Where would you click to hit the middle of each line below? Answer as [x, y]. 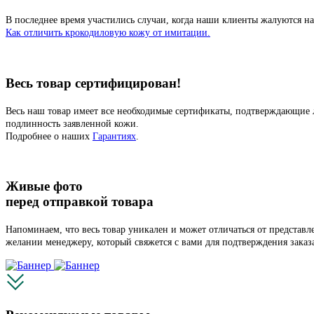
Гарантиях [114, 136]
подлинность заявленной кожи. [72, 123]
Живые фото [44, 186]
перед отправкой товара [80, 202]
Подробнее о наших [49, 136]
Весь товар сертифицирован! [93, 83]
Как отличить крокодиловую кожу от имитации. [108, 33]
